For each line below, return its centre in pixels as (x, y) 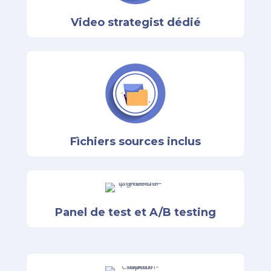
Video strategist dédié (135, 22)
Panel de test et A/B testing (135, 212)
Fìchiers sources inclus (135, 142)
